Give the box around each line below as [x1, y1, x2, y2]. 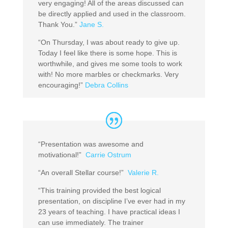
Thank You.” [38, 20, 79, 28]
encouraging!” [38, 80, 85, 89]
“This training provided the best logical [38, 186, 161, 194]
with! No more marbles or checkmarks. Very [38, 70, 179, 78]
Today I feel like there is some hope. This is [38, 48, 177, 57]
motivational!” [38, 150, 85, 159]
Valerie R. [127, 168, 159, 177]
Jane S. [79, 20, 104, 28]
